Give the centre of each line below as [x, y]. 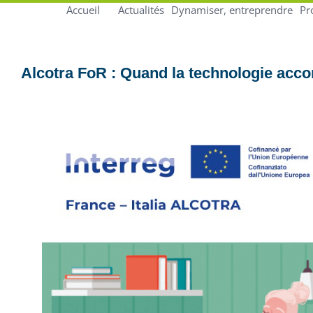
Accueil [83, 9]
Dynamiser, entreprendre [232, 9]
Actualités [141, 9]
